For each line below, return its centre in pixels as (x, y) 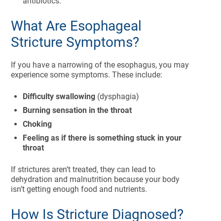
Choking (37, 124)
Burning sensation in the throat (77, 110)
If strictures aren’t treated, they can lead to (83, 169)
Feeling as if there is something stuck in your (102, 138)
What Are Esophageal (76, 26)
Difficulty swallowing (59, 96)
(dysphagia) (117, 96)
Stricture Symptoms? (75, 42)
